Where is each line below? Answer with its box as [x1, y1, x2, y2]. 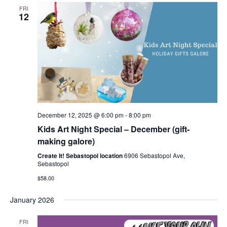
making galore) [37, 135, 95, 147]
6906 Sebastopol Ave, [124, 151, 185, 160]
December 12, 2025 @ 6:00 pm [37, 110, 124, 120]
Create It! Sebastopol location [37, 151, 124, 161]
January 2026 [10, 195, 54, 205]
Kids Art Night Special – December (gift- [37, 123, 190, 135]
